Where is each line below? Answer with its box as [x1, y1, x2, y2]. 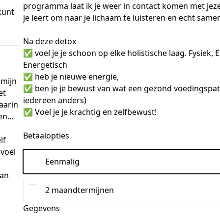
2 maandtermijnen [45, 185, 114, 195]
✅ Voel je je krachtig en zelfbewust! [23, 107, 157, 117]
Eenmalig [45, 156, 80, 167]
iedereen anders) [23, 95, 87, 106]
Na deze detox [23, 36, 79, 47]
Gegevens [23, 203, 60, 214]
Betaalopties [23, 130, 70, 141]
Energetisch [23, 59, 68, 70]
